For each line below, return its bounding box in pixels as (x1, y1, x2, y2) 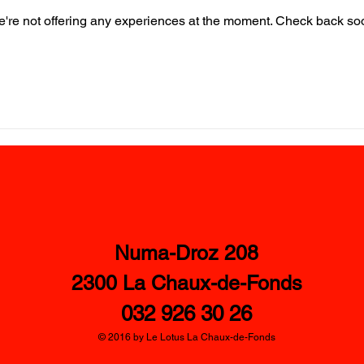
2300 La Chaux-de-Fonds (71, 271, 302, 295)
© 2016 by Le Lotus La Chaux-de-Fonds (97, 331, 275, 343)
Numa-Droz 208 (115, 241, 258, 265)
